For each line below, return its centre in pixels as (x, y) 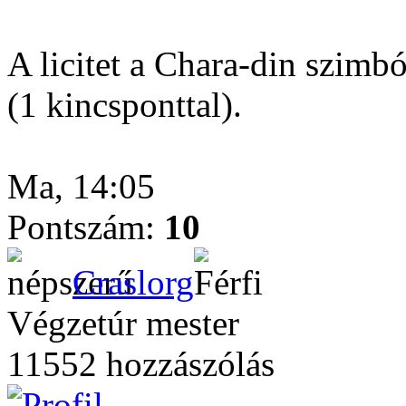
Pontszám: (86, 227)
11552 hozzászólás (141, 364)
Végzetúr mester (123, 323)
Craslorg (133, 282)
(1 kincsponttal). (125, 105)
